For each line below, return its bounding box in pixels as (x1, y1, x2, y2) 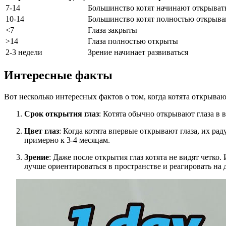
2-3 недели (6, 48, 42, 57)
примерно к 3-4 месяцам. (24, 136, 110, 145)
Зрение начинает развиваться (88, 48, 188, 57)
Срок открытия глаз (24, 109, 99, 119)
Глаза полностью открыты (88, 37, 178, 46)
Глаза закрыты (88, 26, 137, 35)
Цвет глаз (24, 127, 59, 136)
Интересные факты (4, 69, 112, 82)
